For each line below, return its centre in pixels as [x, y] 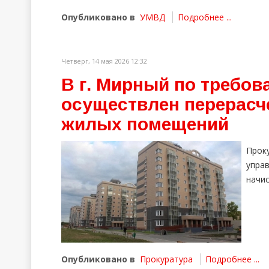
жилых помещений [145, 124]
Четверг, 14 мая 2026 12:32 [104, 61]
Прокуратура [166, 259]
